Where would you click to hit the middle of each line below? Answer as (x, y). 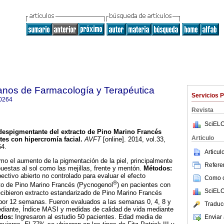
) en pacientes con (144, 185)
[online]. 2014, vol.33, (133, 139)
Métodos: (158, 168)
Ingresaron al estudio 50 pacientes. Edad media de (88, 217)
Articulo (203, 138)
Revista (202, 110)
